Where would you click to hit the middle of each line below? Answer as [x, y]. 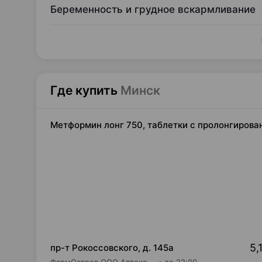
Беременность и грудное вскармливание [153, 9]
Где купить [84, 90]
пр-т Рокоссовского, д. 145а [112, 248]
